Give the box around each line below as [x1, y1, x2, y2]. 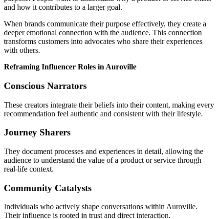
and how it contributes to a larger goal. [4, 3, 122, 12]
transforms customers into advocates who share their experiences [4, 37, 202, 46]
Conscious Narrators [4, 80, 87, 91]
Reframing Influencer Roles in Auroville [4, 63, 136, 71]
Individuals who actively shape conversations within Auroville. [4, 202, 197, 211]
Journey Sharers [4, 127, 70, 138]
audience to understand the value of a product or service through [4, 155, 201, 164]
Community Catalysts [4, 182, 91, 193]
